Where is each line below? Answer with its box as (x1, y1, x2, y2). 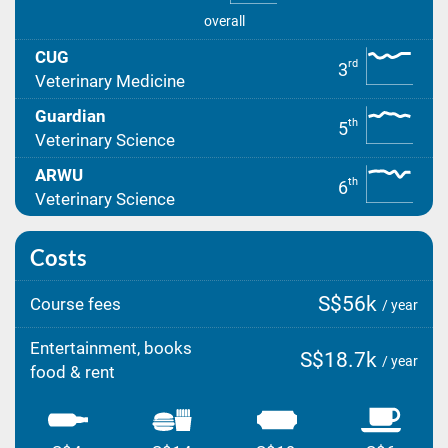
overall (203, 13, 245, 29)
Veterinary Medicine (35, 71, 185, 91)
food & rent (30, 362, 115, 382)
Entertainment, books (30, 338, 192, 358)
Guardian (35, 106, 106, 126)
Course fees (30, 294, 121, 314)
